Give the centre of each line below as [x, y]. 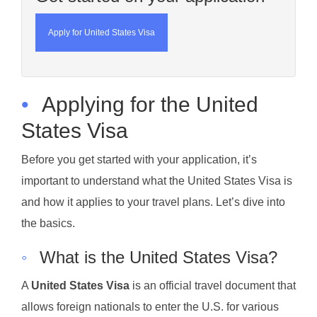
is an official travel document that [213, 285]
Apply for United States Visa [102, 33]
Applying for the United [150, 105]
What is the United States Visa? [158, 257]
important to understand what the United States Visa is [157, 180]
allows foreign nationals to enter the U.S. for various [150, 306]
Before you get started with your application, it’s [139, 159]
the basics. [48, 223]
